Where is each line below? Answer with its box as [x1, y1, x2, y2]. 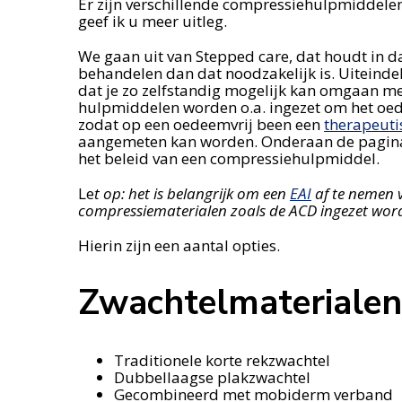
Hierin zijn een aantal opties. [78, 235, 280, 257]
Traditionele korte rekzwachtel [114, 349, 330, 371]
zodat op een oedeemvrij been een [78, 114, 324, 135]
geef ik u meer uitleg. [78, 11, 227, 32]
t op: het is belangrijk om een [94, 183, 290, 205]
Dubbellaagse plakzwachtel [114, 366, 310, 388]
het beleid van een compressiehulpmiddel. [78, 148, 380, 170]
